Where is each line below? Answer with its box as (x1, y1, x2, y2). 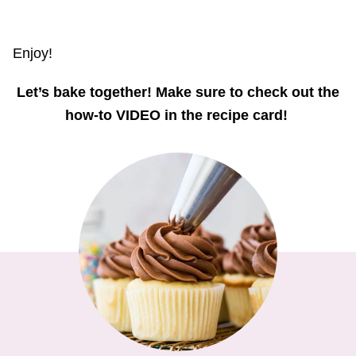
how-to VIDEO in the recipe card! (64, 106, 292, 123)
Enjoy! (13, 44, 52, 61)
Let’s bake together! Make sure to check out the (17, 83, 339, 100)
